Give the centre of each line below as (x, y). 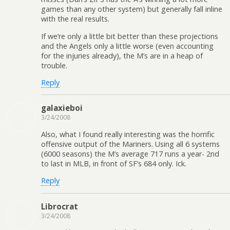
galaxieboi (62, 108)
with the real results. (75, 19)
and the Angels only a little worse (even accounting (127, 46)
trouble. (54, 65)
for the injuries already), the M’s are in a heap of (122, 55)
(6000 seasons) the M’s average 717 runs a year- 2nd (130, 154)
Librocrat (60, 206)
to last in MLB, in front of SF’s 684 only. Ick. (114, 163)
